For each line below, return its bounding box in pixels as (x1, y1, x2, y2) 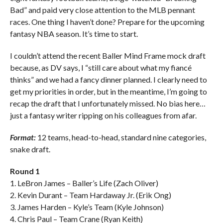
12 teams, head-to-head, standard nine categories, (35, 132, 206, 142)
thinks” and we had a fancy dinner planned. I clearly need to (9, 75, 207, 84)
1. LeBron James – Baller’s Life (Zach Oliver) (9, 178, 158, 188)
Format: (9, 132, 36, 142)
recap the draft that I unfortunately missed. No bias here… (9, 99, 206, 108)
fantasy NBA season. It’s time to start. (9, 29, 138, 38)
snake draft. (9, 144, 50, 154)
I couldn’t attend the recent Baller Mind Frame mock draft (9, 51, 206, 60)
